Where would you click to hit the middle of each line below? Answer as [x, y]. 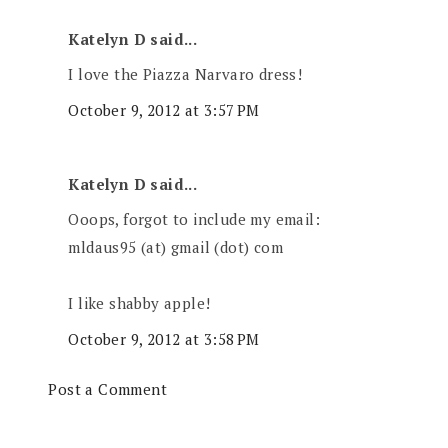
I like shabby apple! [139, 303]
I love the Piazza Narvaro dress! [185, 74]
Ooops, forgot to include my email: [194, 219]
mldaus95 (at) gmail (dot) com [176, 247]
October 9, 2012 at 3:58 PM [164, 338]
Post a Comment [108, 389]
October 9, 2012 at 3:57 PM [164, 109]
